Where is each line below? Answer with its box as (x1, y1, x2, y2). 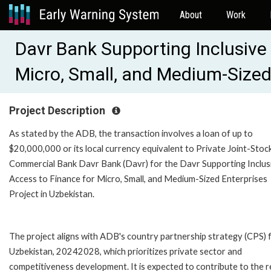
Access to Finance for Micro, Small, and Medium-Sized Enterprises (9, 173, 267, 184)
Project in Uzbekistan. (9, 188, 94, 199)
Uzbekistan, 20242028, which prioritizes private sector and (9, 246, 242, 256)
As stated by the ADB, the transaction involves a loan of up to (9, 128, 253, 139)
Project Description (9, 105, 108, 117)
